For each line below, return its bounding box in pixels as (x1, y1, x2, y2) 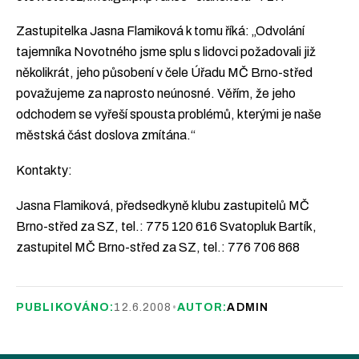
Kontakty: (16, 163, 72, 177)
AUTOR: (176, 301, 228, 314)
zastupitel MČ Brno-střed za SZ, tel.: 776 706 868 (16, 240, 300, 254)
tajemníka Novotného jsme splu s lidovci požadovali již (16, 45, 316, 59)
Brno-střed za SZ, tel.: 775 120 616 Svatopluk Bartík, (16, 219, 317, 233)
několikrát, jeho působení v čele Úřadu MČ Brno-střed (16, 66, 313, 80)
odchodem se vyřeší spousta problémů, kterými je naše (16, 107, 321, 122)
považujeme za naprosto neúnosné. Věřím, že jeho (16, 87, 296, 101)
